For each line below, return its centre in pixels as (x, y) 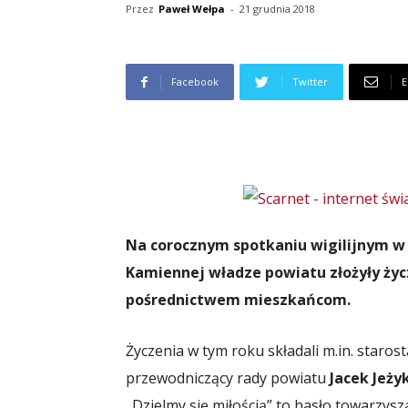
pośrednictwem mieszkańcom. (238, 300)
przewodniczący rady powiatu (228, 378)
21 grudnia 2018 (277, 9)
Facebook (195, 82)
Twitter (310, 82)
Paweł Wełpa (192, 9)
